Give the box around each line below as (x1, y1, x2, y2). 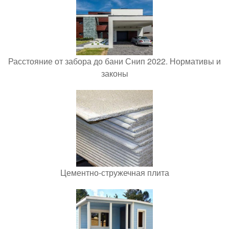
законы (101, 67, 128, 80)
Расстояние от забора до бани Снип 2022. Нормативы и (8, 55, 221, 67)
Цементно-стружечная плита (60, 167, 169, 179)
